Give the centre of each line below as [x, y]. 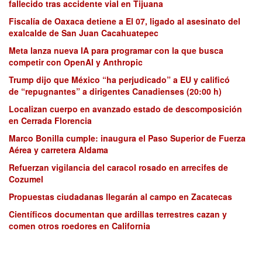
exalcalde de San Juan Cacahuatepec [84, 32]
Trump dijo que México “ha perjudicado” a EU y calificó [119, 79]
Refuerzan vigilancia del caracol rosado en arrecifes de [118, 167]
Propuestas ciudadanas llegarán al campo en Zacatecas [120, 196]
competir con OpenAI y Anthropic [76, 62]
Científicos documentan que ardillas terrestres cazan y [118, 214]
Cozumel [26, 179]
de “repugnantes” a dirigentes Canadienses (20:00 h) [115, 91]
